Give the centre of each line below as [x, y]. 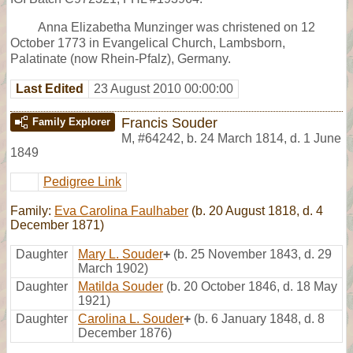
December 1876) [125, 333]
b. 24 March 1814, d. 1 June [264, 138]
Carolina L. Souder [131, 318]
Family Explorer [71, 121]
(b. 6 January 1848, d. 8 [259, 318]
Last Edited [50, 88]
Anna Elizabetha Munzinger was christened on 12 [176, 27]
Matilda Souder [121, 286]
